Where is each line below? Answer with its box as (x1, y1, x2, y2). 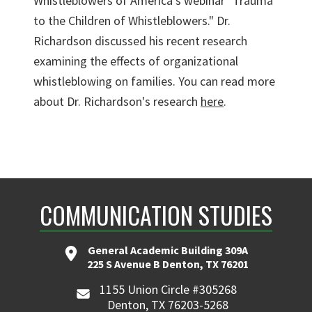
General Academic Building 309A (88, 243, 248, 257)
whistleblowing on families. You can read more (33, 73, 275, 89)
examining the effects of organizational (33, 53, 238, 69)
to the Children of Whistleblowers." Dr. (33, 13, 231, 29)
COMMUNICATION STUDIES (40, 197, 272, 233)
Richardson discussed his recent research (33, 33, 247, 49)
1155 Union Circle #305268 (99, 281, 237, 297)
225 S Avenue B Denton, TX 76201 (87, 257, 249, 271)
